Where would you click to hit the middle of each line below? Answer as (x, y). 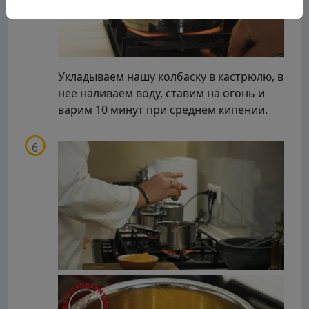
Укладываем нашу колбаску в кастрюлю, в (171, 77)
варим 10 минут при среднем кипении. (163, 110)
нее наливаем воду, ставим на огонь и (161, 93)
